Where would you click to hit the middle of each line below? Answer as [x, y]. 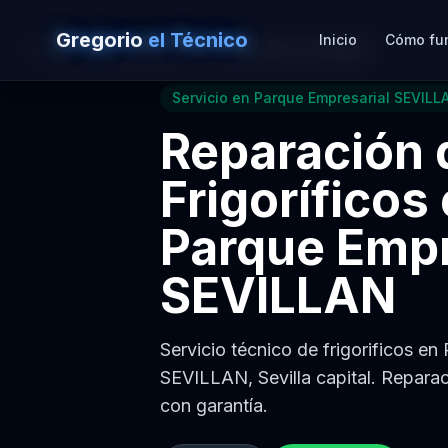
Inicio [338, 39]
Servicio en [213, 97]
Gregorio [102, 40]
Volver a [78, 49]
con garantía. [214, 405]
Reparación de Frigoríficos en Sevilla [238, 49]
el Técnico [198, 40]
